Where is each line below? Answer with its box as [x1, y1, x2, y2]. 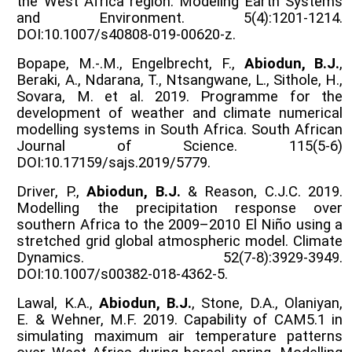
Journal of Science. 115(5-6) [16, 137, 343, 155]
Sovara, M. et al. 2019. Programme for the [16, 87, 343, 105]
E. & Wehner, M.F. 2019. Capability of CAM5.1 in [16, 310, 343, 328]
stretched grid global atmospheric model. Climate [16, 232, 343, 250]
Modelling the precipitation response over [16, 199, 343, 217]
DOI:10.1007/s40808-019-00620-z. [16, 25, 236, 43]
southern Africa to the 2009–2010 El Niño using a [16, 215, 343, 233]
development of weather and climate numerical [16, 104, 343, 122]
